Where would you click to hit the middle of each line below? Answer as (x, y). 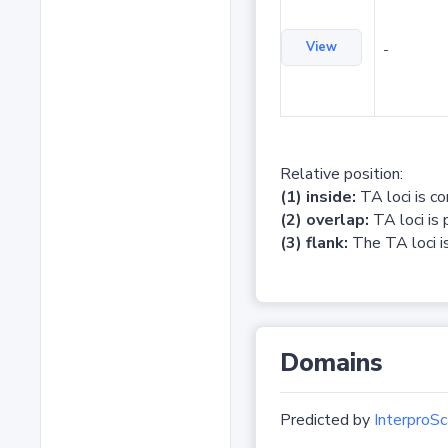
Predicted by (326, 420)
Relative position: (341, 174)
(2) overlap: (324, 220)
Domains (331, 363)
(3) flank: (313, 243)
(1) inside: (317, 197)
